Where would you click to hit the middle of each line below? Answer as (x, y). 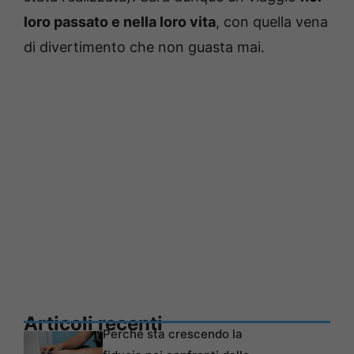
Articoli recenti (93, 324)
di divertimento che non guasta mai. (144, 47)
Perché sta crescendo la (173, 334)
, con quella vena (272, 22)
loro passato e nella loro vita (120, 22)
